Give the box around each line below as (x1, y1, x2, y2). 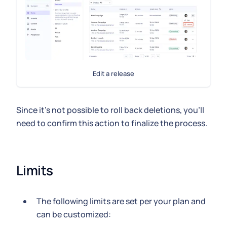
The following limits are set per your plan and (36, 196, 206, 207)
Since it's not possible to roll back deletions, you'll (16, 104, 204, 116)
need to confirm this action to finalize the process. (16, 118, 207, 129)
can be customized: (36, 209, 111, 220)
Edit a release (93, 69, 134, 79)
